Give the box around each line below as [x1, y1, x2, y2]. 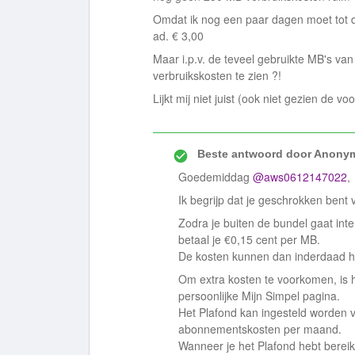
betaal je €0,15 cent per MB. [178, 231, 320, 247]
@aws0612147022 [253, 169, 347, 185]
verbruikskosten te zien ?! [153, 67, 284, 83]
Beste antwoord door [197, 147, 311, 160]
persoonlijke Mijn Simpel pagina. [178, 288, 343, 303]
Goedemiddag [178, 169, 253, 185]
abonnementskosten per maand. [178, 321, 345, 337]
